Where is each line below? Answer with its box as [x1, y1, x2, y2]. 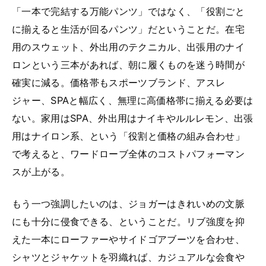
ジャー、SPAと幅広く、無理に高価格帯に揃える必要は [12, 94, 254, 106]
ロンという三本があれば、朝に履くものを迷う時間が [12, 58, 245, 71]
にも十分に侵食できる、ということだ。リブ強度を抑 [12, 215, 245, 227]
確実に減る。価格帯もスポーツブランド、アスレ [12, 76, 226, 88]
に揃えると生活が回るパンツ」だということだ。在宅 [12, 23, 245, 35]
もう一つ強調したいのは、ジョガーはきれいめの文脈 [12, 197, 245, 210]
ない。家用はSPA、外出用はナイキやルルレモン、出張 [12, 112, 254, 124]
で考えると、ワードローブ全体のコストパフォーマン [12, 147, 245, 160]
